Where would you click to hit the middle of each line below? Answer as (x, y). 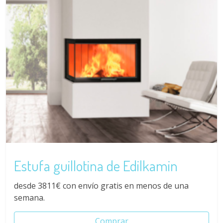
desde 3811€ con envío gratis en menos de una (101, 186)
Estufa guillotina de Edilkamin (96, 165)
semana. (29, 198)
